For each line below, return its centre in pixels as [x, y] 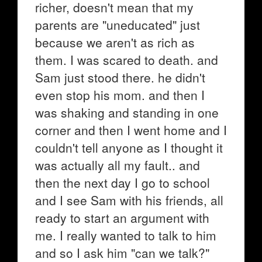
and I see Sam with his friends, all [129, 200]
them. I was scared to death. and [127, 60]
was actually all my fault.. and [118, 165]
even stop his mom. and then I [120, 95]
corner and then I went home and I [131, 130]
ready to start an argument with [122, 218]
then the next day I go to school [123, 182]
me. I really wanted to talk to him [126, 235]
